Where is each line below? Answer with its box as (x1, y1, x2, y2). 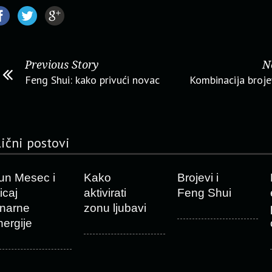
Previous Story (25, 58, 99, 71)
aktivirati (83, 186, 126, 199)
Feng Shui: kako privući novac (25, 73, 160, 87)
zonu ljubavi (83, 202, 146, 214)
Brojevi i (177, 171, 219, 184)
